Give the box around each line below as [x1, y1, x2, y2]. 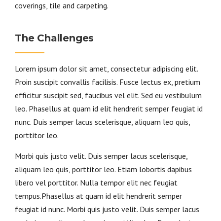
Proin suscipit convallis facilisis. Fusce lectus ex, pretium [15, 76, 200, 87]
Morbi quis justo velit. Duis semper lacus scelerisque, [15, 150, 187, 161]
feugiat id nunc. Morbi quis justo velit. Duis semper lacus [15, 204, 199, 214]
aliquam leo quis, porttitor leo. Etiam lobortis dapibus [15, 164, 192, 174]
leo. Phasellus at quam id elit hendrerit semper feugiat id [15, 103, 203, 113]
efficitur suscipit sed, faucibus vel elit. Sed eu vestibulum [15, 90, 202, 100]
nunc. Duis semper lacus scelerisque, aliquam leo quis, [15, 116, 190, 127]
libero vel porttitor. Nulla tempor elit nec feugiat [15, 177, 178, 187]
